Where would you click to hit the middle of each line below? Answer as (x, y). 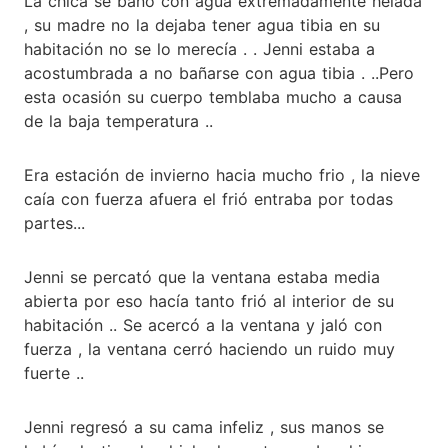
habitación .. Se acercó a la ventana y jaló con (203, 324)
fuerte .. (54, 372)
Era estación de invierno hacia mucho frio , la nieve (222, 174)
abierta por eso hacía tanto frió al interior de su (209, 300)
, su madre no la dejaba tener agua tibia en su (202, 24)
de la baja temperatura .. (118, 120)
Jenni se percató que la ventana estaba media (202, 276)
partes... (54, 222)
